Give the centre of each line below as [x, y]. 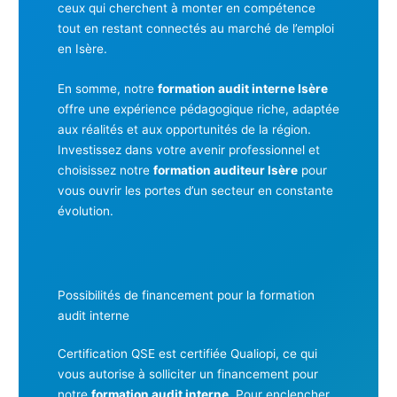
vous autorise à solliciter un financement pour [187, 374]
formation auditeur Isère [225, 171]
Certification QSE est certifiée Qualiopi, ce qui [187, 353]
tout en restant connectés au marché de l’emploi [195, 29]
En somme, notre [107, 89]
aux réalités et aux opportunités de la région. [184, 130]
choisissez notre [105, 171]
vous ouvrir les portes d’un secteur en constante [195, 191]
